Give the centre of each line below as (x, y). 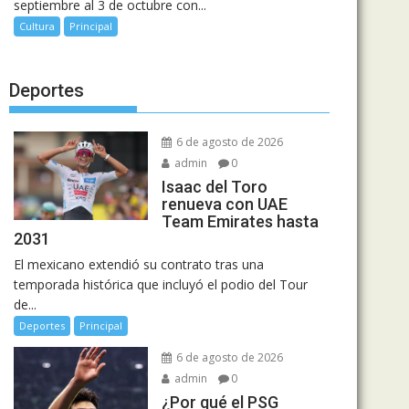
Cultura (37, 26)
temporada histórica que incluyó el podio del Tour (161, 284)
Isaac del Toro (214, 186)
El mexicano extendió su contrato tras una (139, 264)
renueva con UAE (224, 204)
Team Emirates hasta (240, 221)
